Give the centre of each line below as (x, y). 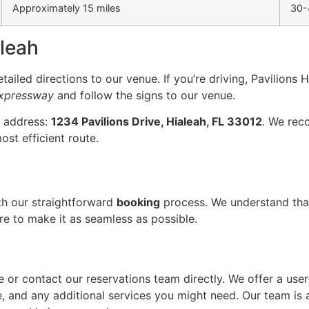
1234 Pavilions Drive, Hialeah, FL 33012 (157, 122)
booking (138, 202)
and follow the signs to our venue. (144, 96)
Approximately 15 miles (67, 8)
